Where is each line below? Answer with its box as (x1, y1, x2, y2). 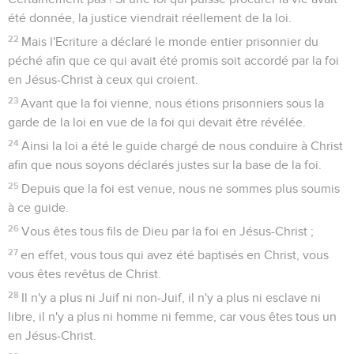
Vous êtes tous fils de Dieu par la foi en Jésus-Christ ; (21, 224, 314, 238)
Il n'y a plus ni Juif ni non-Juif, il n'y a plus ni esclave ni (21, 291, 322, 304)
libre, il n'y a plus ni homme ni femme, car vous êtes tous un (8, 310, 337, 323)
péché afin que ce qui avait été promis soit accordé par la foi (8, 54, 339, 67)
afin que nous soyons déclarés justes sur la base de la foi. (8, 158, 322, 171)
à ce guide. (8, 201, 69, 214)
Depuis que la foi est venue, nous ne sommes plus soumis (21, 182, 341, 195)
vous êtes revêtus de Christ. (8, 267, 161, 281)
